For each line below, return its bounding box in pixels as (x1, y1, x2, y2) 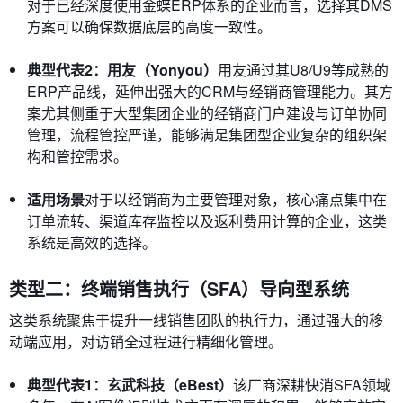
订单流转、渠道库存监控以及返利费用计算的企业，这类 (27, 210, 387, 231)
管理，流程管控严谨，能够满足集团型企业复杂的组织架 (27, 124, 387, 145)
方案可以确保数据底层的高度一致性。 (27, 16, 272, 37)
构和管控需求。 (27, 146, 128, 166)
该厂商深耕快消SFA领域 (233, 374, 390, 395)
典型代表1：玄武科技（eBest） (27, 374, 233, 395)
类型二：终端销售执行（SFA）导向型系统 (9, 275, 349, 301)
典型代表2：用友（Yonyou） (27, 59, 218, 80)
